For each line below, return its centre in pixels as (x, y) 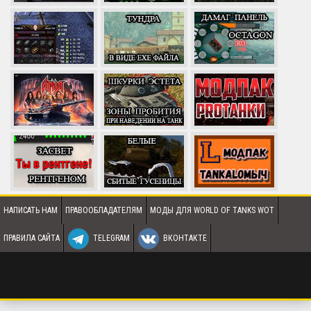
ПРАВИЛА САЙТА (32, 238)
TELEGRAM (111, 238)
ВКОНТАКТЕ (185, 238)
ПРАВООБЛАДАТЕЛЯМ (104, 210)
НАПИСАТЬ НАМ (31, 210)
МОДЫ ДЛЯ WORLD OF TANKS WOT (212, 210)
